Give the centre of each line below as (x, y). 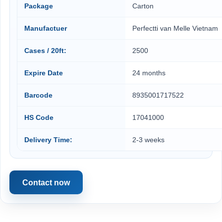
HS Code (39, 117)
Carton (143, 6)
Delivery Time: (48, 140)
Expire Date (44, 73)
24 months (149, 73)
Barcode (38, 95)
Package (39, 6)
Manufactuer (46, 28)
